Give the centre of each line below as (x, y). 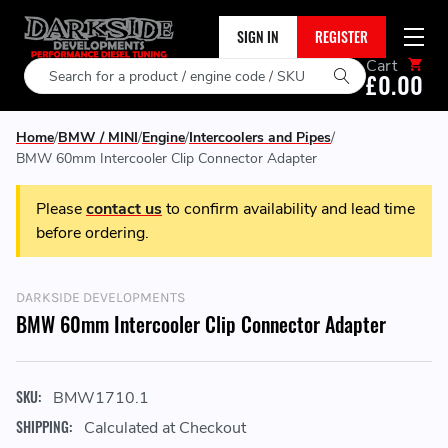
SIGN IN (258, 36)
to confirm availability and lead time (288, 209)
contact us (124, 209)
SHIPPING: (44, 426)
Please (61, 209)
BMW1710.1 (101, 398)
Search (48, 70)
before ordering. (92, 233)
